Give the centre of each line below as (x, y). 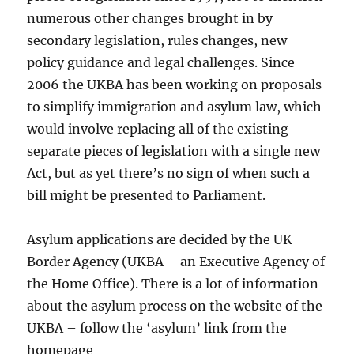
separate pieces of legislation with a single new (174, 151)
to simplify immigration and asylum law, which (175, 107)
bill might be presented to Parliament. (147, 196)
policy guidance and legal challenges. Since (161, 63)
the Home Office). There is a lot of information (173, 284)
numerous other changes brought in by (150, 19)
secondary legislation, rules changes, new (157, 41)
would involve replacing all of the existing (158, 129)
